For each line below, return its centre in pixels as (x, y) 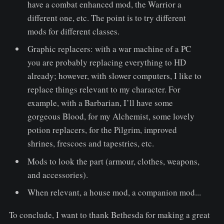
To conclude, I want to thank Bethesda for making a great (109, 215)
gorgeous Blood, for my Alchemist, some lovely (111, 116)
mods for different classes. (74, 31)
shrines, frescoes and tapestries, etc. (91, 143)
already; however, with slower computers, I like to (115, 76)
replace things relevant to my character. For (104, 89)
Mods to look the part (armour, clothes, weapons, (114, 161)
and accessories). (58, 174)
